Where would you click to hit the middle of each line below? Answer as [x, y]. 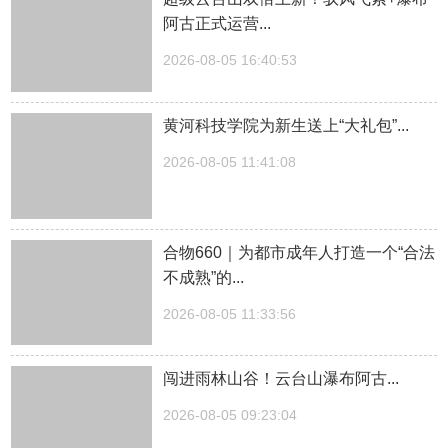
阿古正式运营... [217, 24]
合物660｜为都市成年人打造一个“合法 [299, 252]
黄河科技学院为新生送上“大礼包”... [286, 125]
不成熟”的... [204, 277]
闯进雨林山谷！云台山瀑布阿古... [281, 379]
